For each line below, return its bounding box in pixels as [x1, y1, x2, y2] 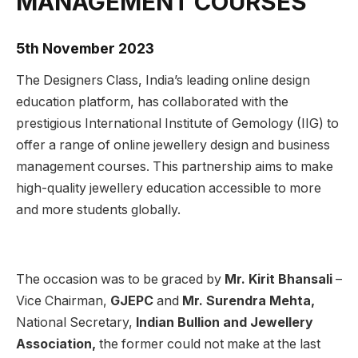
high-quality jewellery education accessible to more [16, 181, 321, 197]
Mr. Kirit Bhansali [225, 271, 332, 287]
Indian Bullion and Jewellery [136, 314, 313, 330]
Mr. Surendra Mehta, [182, 292, 315, 308]
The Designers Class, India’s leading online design [16, 73, 310, 89]
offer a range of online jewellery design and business [16, 137, 330, 153]
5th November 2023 [16, 40, 154, 58]
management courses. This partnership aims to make [16, 159, 333, 175]
